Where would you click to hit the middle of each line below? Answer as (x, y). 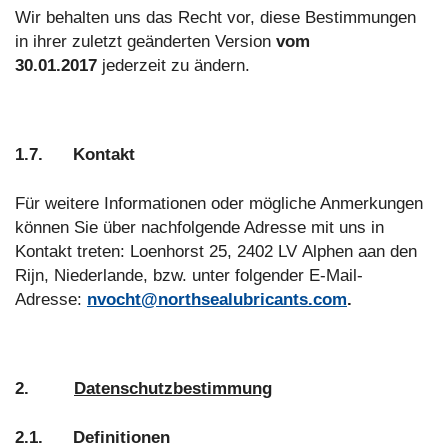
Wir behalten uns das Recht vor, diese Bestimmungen (215, 18)
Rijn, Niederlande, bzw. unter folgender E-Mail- (189, 276)
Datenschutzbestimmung (173, 389)
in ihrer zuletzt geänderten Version (145, 42)
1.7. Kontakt (75, 155)
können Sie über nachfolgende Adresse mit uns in (199, 228)
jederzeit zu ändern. (173, 66)
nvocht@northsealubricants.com (217, 300)
